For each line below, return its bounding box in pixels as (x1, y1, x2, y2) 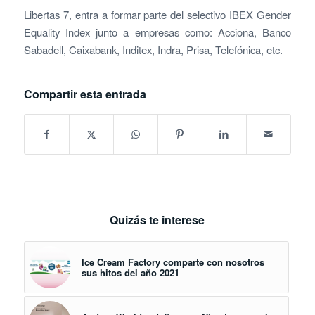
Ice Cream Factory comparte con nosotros (81, 255, 264, 269)
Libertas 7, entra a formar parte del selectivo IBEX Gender (23, 6, 292, 22)
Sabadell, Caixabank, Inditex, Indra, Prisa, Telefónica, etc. (23, 41, 283, 57)
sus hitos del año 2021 (81, 266, 179, 280)
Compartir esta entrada (23, 86, 146, 103)
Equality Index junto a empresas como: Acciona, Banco (23, 24, 292, 39)
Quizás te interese (110, 212, 205, 229)
